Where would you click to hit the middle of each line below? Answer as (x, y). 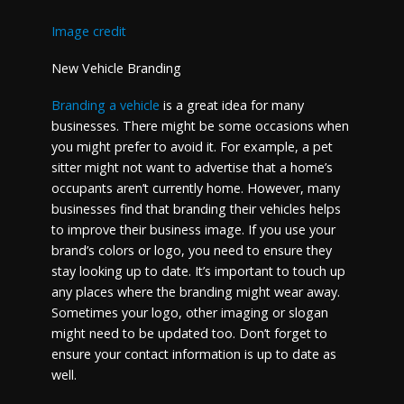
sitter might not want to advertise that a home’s (192, 168)
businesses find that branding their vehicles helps (196, 209)
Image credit (88, 32)
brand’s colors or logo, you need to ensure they (191, 251)
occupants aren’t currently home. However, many (195, 188)
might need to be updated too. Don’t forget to (189, 334)
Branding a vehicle (105, 106)
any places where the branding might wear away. (195, 292)
